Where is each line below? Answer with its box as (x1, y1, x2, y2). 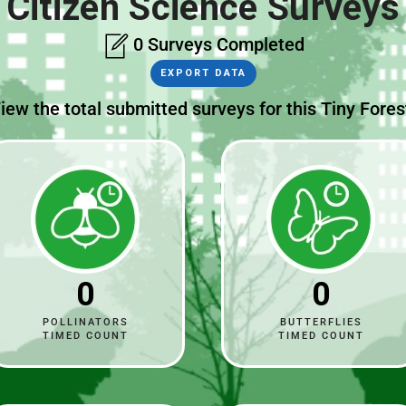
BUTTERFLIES (279, 315, 362, 328)
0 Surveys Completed (129, 34, 304, 55)
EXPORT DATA (159, 66, 246, 79)
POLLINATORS (42, 315, 129, 328)
